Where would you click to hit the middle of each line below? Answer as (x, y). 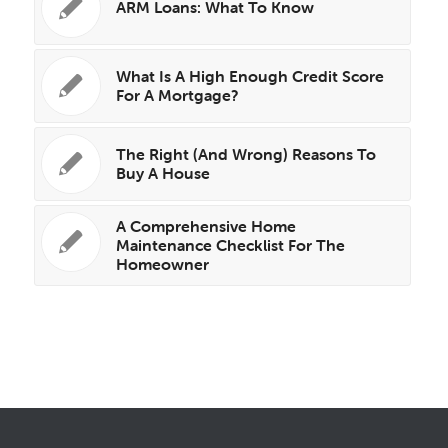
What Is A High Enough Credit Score (249, 75)
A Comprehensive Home (205, 225)
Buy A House (162, 172)
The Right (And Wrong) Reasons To (245, 153)
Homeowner (162, 263)
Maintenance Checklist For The (230, 244)
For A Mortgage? (177, 94)
